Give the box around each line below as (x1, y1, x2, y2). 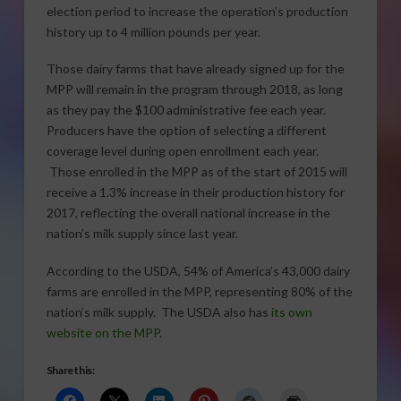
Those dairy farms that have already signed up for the (46, 61, 345, 77)
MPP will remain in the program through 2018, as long (46, 81, 343, 98)
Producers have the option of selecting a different (46, 123, 327, 139)
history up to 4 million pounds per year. (46, 23, 260, 39)
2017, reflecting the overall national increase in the (46, 205, 330, 221)
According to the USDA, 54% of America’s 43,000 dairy (46, 262, 350, 278)
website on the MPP (46, 324, 159, 340)
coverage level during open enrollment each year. (46, 143, 319, 159)
